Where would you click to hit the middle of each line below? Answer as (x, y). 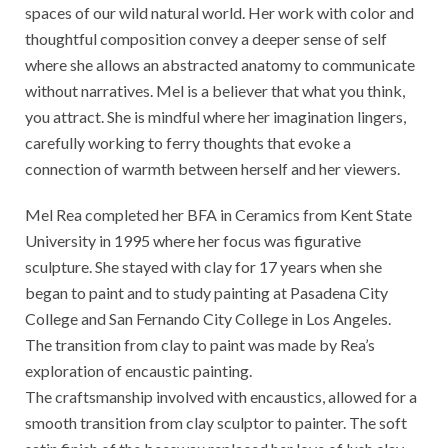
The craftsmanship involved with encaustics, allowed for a (221, 397)
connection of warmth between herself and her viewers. (212, 169)
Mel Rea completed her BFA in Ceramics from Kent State (218, 215)
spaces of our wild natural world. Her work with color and (219, 13)
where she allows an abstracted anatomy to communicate (220, 65)
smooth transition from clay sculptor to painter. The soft (216, 423)
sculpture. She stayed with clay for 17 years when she (203, 267)
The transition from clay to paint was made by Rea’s (200, 345)
